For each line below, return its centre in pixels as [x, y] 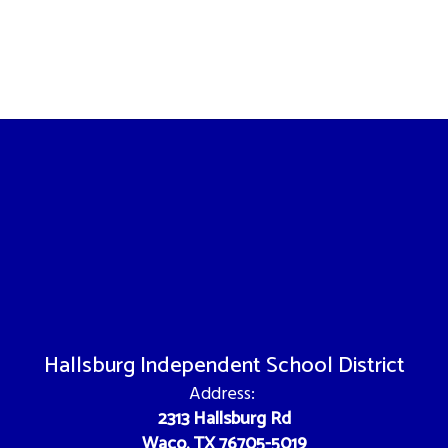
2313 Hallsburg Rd [224, 419]
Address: [221, 394]
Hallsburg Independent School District [224, 366]
